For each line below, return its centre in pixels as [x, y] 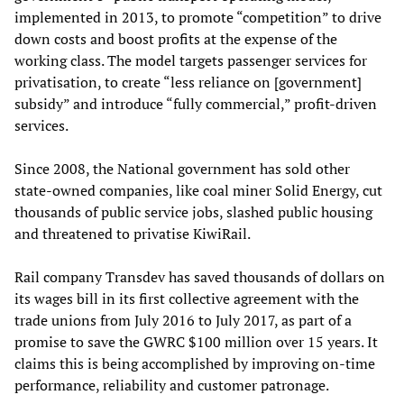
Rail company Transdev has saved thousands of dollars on [200, 276]
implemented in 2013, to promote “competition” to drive [198, 17]
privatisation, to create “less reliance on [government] [188, 82]
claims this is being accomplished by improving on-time [195, 363]
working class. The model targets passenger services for [191, 60]
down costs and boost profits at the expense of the [176, 38]
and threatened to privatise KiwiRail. [133, 233]
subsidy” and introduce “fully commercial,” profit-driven [196, 103]
